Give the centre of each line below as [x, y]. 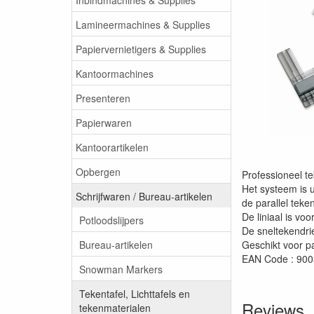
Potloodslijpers [111, 220]
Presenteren [103, 98]
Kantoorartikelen [112, 147]
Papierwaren [104, 122]
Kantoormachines [115, 73]
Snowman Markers [121, 269]
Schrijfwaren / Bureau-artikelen [144, 196]
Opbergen [98, 171]
